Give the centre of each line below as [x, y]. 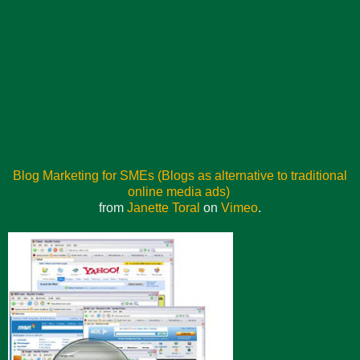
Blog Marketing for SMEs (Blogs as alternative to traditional [180, 175]
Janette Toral [164, 207]
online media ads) [178, 191]
